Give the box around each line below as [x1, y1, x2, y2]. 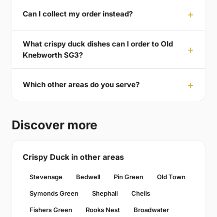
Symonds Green [30, 189, 78, 197]
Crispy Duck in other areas [23, 152, 124, 162]
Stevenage [30, 172, 62, 181]
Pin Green [114, 172, 143, 181]
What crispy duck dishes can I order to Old [23, 39, 173, 48]
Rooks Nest [86, 205, 120, 214]
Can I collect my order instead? [23, 9, 133, 19]
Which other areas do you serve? [23, 80, 139, 90]
